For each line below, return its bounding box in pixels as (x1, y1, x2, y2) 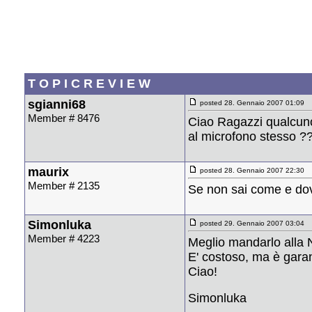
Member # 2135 (28, 179, 100, 192)
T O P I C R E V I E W (28, 76, 150, 91)
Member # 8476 (28, 111, 100, 124)
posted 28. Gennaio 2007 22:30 (198, 166, 304, 174)
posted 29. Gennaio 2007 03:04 (198, 219, 304, 227)
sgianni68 (28, 97, 86, 111)
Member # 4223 (28, 232, 100, 244)
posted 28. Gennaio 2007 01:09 (198, 98, 304, 107)
